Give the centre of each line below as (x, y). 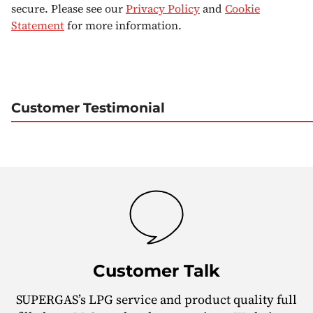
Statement (38, 26)
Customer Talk (156, 271)
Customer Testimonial (88, 108)
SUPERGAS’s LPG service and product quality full (156, 299)
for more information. (123, 26)
